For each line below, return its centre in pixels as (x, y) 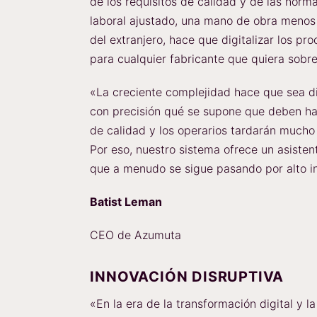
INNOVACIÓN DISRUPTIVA (187, 277)
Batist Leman (126, 202)
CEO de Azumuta (136, 235)
